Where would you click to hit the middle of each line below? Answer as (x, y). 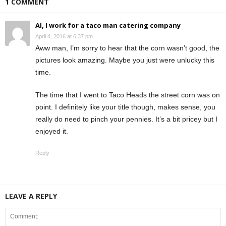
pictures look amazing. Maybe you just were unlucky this (125, 60)
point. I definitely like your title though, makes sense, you (125, 107)
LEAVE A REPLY (31, 196)
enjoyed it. (52, 131)
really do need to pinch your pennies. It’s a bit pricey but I (126, 119)
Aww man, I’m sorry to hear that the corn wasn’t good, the (127, 48)
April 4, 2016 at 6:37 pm (64, 36)
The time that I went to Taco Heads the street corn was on (128, 95)
